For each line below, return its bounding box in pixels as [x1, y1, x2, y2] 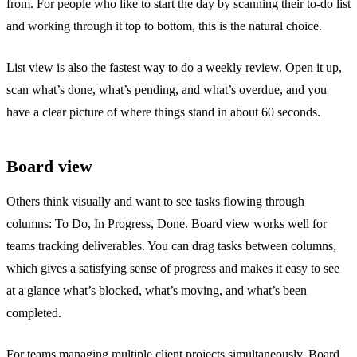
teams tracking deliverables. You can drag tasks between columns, [6, 238, 336, 253]
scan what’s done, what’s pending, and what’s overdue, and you [6, 82, 327, 96]
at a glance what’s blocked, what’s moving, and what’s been [6, 283, 307, 297]
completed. [6, 305, 61, 320]
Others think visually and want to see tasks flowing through [6, 194, 304, 208]
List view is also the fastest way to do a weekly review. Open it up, [6, 60, 342, 74]
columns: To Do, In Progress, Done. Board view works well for [6, 216, 327, 230]
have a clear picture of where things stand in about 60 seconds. [6, 104, 320, 119]
